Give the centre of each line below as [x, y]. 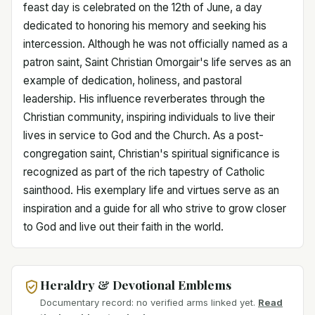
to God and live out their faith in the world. [123, 226]
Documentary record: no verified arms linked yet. [148, 303]
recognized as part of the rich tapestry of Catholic [144, 172]
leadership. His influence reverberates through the [144, 98]
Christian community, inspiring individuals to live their [149, 117]
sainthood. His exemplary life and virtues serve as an [151, 190]
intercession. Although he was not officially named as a [155, 44]
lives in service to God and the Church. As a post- [143, 135]
